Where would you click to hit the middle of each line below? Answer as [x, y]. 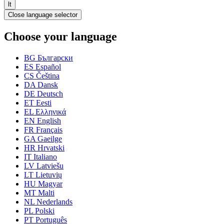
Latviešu [49, 165]
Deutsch [49, 93]
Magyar [49, 183]
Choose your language [60, 36]
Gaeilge [49, 138]
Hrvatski [50, 147]
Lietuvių [48, 174]
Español [47, 66]
